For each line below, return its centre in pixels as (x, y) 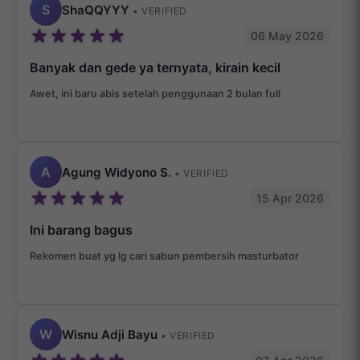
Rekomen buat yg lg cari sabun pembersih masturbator (164, 256)
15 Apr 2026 (290, 198)
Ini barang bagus (81, 230)
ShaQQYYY (97, 10)
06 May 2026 (287, 36)
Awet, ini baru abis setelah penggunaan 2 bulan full (155, 94)
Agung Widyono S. (118, 172)
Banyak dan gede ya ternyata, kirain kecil (155, 68)
